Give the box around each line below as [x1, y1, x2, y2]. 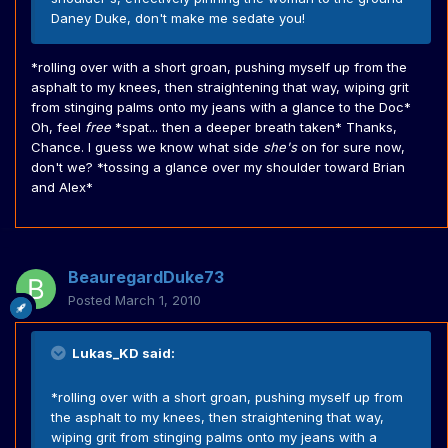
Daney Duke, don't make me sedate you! [51, 10, 305, 27]
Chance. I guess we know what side [31, 139, 263, 156]
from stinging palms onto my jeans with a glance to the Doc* [31, 99, 411, 116]
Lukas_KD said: [69, 345, 175, 362]
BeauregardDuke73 [68, 267, 224, 288]
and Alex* [31, 179, 93, 196]
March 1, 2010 [115, 292, 201, 309]
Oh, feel [31, 119, 85, 136]
